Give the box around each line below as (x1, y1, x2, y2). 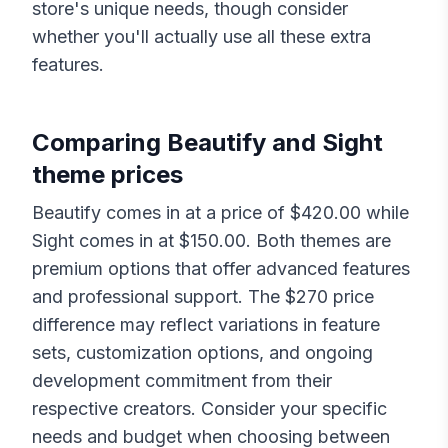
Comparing (32, 128, 167, 158)
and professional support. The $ (32, 286, 296, 308)
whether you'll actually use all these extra (32, 26, 371, 48)
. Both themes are (246, 230, 391, 252)
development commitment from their (32, 370, 332, 392)
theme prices (32, 160, 183, 190)
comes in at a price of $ (101, 202, 301, 224)
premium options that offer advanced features (32, 258, 410, 280)
